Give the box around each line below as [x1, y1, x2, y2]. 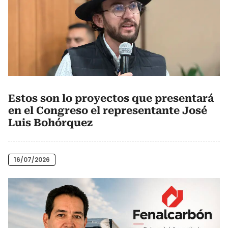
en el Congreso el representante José [8, 104, 207, 117]
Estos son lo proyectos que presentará [8, 92, 214, 104]
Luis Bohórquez [8, 116, 93, 129]
